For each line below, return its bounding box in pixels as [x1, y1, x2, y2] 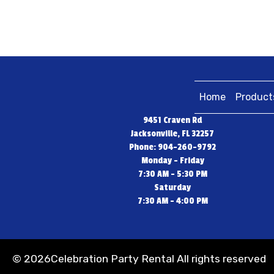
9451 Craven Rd [143, 115, 202, 126]
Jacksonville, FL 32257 [131, 128, 214, 139]
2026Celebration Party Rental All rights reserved [24, 253, 266, 265]
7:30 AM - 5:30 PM [138, 169, 207, 180]
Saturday [154, 182, 191, 193]
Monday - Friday [141, 155, 204, 166]
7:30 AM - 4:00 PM [137, 196, 208, 207]
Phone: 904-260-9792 [129, 142, 216, 153]
